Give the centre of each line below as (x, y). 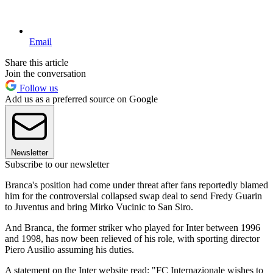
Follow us (37, 88)
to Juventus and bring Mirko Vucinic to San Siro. (99, 207)
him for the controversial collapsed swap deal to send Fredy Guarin (133, 196)
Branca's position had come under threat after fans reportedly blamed (136, 185)
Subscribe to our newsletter (57, 165)
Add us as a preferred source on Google (81, 99)
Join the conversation (45, 74)
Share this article (37, 63)
